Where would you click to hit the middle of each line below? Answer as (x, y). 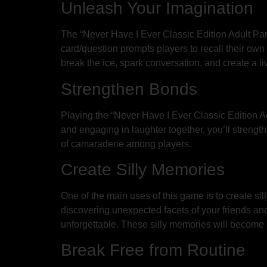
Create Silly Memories (143, 170)
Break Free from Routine (153, 250)
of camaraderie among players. (126, 144)
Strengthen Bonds (129, 89)
